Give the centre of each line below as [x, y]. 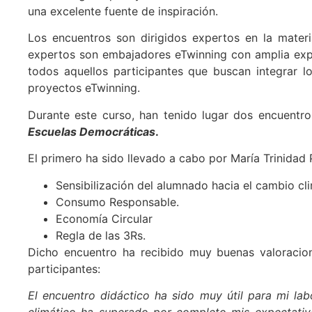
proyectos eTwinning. [84, 88]
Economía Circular [104, 218]
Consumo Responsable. [117, 202]
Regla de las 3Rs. [101, 235]
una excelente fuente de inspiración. [123, 11]
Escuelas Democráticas [92, 131]
